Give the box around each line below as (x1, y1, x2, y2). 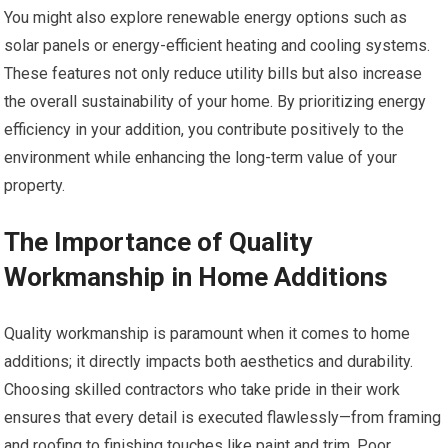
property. (4, 176, 66, 196)
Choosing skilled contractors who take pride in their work (4, 380, 401, 400)
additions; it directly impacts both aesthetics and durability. (4, 352, 414, 372)
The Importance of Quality (4, 227, 313, 258)
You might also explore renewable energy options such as (4, 8, 408, 28)
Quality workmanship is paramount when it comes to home (4, 324, 411, 344)
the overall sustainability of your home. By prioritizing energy (4, 92, 427, 112)
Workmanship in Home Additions (4, 262, 389, 293)
